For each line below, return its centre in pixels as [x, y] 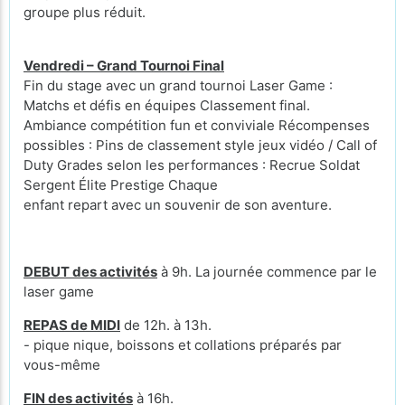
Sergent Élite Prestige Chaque [121, 185]
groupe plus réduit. [85, 12]
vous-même [62, 365]
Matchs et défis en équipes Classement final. [167, 105]
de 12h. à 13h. [166, 325]
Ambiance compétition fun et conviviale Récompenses [197, 125]
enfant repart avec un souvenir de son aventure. [178, 205]
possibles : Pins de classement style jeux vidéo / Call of [200, 145]
